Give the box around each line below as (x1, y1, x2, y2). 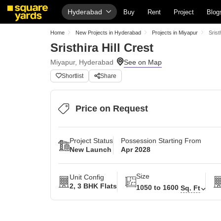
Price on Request (75, 104, 148, 113)
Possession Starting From (121, 137, 201, 145)
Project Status (70, 137, 113, 145)
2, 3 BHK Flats (70, 182, 117, 190)
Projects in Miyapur (152, 30, 198, 36)
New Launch (70, 146, 111, 153)
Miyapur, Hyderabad (50, 58, 113, 66)
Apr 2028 (121, 146, 150, 153)
